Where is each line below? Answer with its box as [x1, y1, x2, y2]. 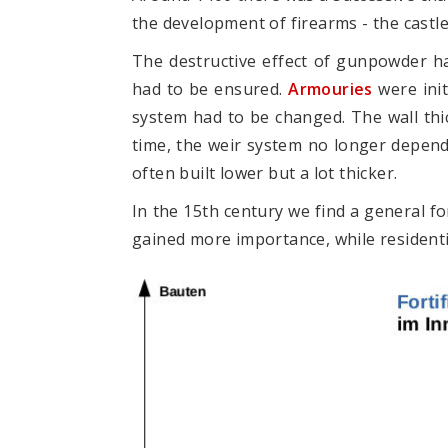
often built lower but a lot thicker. [132, 162, 398, 184]
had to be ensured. [132, 78, 289, 100]
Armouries [288, 78, 373, 100]
